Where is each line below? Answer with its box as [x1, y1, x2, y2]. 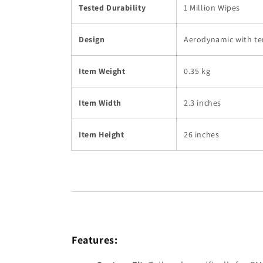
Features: [72, 232, 118, 247]
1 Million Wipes [184, 2, 240, 13]
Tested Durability [79, 2, 146, 13]
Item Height [79, 129, 124, 140]
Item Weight [79, 65, 126, 76]
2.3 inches [184, 97, 221, 108]
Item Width [79, 97, 122, 108]
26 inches [184, 129, 220, 140]
